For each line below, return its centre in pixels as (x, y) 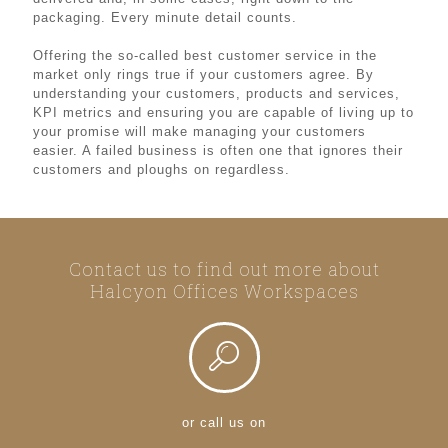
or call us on (224, 422)
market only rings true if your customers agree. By (203, 74)
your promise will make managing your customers (199, 131)
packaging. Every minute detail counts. (165, 17)
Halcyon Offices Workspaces (224, 290)
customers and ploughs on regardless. (161, 169)
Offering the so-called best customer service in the (205, 55)
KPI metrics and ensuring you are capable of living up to (223, 112)
